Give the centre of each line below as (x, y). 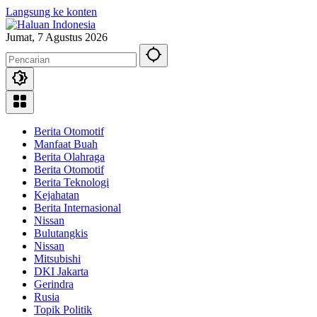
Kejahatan (57, 195)
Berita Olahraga (69, 157)
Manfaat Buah (66, 144)
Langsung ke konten (51, 12)
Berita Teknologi (71, 182)
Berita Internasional (77, 208)
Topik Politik (63, 310)
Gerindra (54, 284)
